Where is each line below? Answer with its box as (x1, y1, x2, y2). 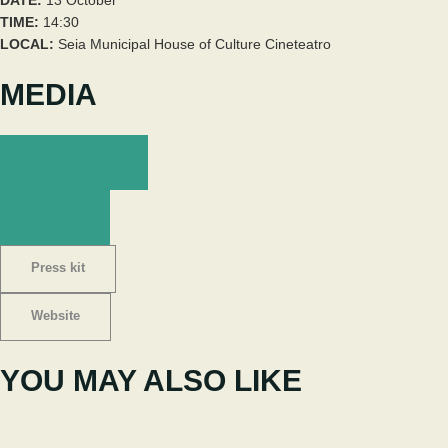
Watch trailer (35, 153, 113, 169)
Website (31, 307, 80, 323)
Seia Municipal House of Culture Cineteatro (58, 35, 331, 52)
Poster (35, 208, 75, 224)
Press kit (31, 259, 85, 275)
